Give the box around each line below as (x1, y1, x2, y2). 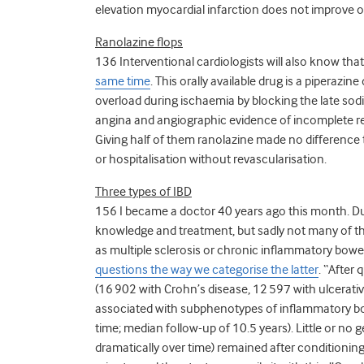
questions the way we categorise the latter (95, 262, 318, 277)
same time (95, 73, 150, 89)
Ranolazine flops (95, 34, 183, 50)
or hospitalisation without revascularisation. (95, 151, 327, 167)
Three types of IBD (95, 184, 192, 199)
